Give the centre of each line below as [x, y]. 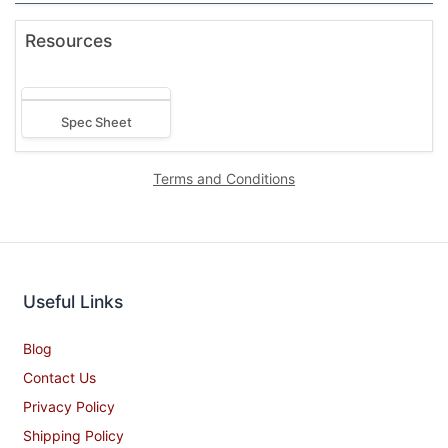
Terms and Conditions [224, 178]
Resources [68, 40]
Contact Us [59, 377]
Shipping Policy [73, 435]
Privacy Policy [69, 406]
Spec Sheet [96, 121]
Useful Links [73, 301]
